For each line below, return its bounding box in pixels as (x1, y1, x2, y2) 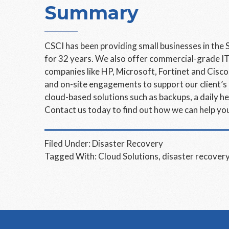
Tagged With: (44, 151, 98, 162)
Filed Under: (44, 138, 92, 149)
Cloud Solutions (98, 151, 158, 162)
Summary (44, 2, 139, 24)
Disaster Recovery (92, 138, 163, 149)
